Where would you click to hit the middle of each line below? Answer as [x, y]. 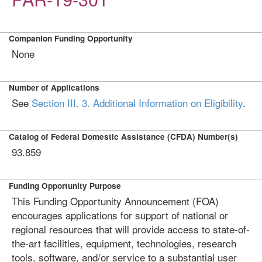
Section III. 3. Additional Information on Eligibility [137, 103]
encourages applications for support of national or [120, 215]
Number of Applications [54, 87]
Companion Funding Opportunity [71, 38]
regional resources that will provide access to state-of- [131, 229]
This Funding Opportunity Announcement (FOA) [115, 201]
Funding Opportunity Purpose [65, 186]
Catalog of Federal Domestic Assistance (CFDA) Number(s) [123, 137]
